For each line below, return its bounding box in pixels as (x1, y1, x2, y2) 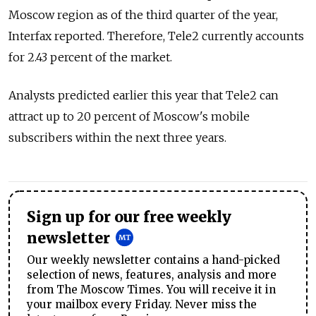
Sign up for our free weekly (27, 208, 231, 226)
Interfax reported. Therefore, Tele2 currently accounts (8, 29, 304, 43)
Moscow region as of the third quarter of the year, (8, 8, 278, 22)
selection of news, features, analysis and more (27, 267, 276, 281)
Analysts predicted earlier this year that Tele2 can (8, 88, 279, 102)
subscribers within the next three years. (8, 130, 226, 145)
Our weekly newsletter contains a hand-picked (27, 253, 280, 267)
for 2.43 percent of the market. (8, 50, 172, 64)
